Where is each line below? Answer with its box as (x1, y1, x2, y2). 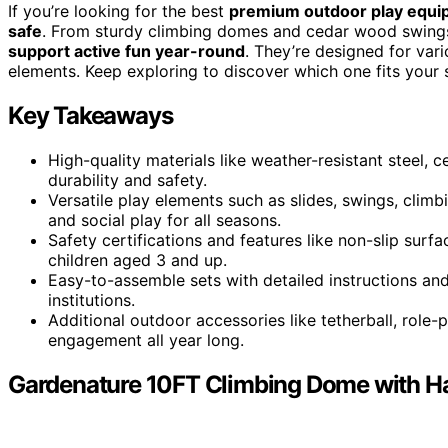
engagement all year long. (48, 329, 244, 350)
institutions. (48, 289, 135, 310)
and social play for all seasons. (48, 209, 281, 230)
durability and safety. (48, 169, 207, 190)
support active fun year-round (8, 40, 245, 61)
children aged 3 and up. (48, 249, 227, 270)
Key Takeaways (8, 100, 173, 130)
